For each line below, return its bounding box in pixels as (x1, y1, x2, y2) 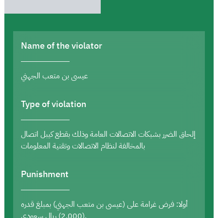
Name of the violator (21, 38, 102, 52)
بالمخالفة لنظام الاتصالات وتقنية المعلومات (21, 140, 145, 152)
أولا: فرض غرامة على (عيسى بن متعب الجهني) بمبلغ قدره (21, 198, 188, 210)
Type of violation (21, 97, 86, 110)
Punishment (21, 167, 69, 181)
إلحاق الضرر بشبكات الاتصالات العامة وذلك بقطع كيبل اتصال (21, 128, 196, 140)
